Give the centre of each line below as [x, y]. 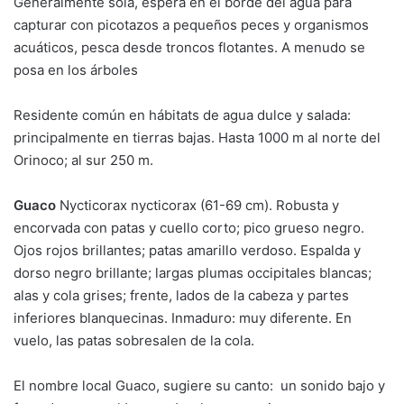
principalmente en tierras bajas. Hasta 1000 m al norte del [197, 137]
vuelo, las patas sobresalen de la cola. [134, 340]
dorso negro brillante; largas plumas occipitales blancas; [193, 272]
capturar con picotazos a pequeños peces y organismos [191, 24]
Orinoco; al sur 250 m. [83, 160]
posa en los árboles [78, 69]
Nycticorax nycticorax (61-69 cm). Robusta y [199, 205]
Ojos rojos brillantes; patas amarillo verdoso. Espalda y [187, 250]
